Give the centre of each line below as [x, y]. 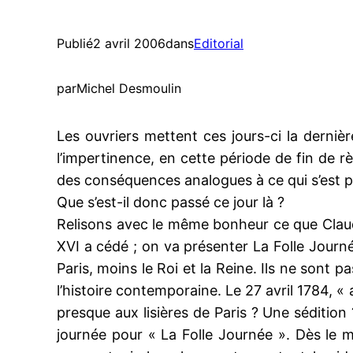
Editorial [219, 43]
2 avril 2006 [129, 43]
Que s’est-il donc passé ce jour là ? [171, 202]
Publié [75, 43]
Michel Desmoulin [129, 88]
